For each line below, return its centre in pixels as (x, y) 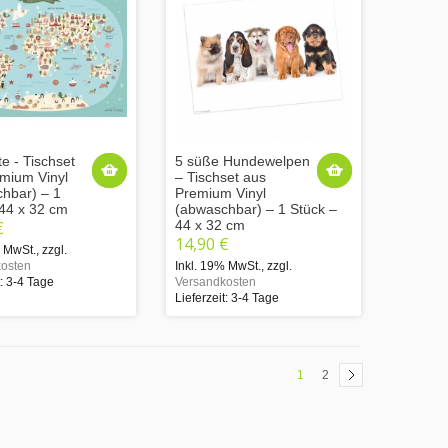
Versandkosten (215, 281)
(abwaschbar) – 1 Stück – (256, 208)
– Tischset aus (220, 176)
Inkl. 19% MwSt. (218, 265)
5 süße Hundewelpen (242, 160)
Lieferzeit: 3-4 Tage (227, 297)
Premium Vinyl (220, 192)
